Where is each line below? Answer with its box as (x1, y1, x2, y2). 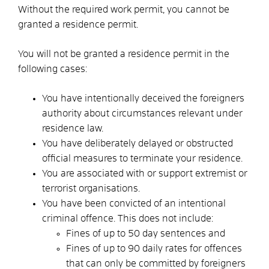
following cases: (18, 64, 87, 74)
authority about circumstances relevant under (42, 108, 243, 118)
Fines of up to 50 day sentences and (66, 228, 225, 238)
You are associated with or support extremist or (42, 168, 247, 178)
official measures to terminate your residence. (42, 153, 243, 163)
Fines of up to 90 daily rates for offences (66, 243, 242, 253)
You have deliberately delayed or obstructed (42, 138, 233, 148)
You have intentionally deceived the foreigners (42, 93, 244, 103)
